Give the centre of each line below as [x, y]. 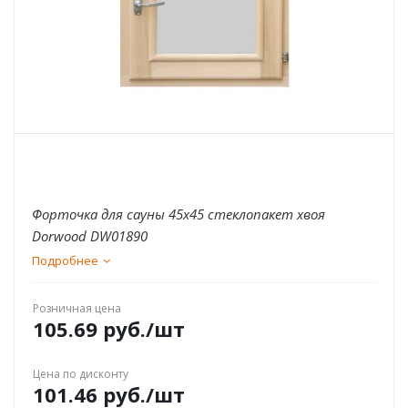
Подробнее [65, 260]
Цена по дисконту [81, 374]
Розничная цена [77, 308]
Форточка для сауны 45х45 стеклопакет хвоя [178, 214]
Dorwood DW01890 [90, 236]
